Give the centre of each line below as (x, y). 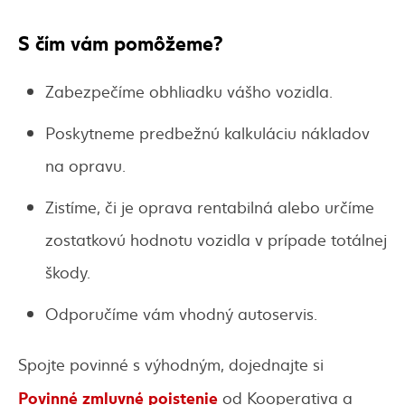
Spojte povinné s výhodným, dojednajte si (171, 364)
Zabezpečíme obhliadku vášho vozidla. (189, 91)
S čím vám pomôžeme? (121, 42)
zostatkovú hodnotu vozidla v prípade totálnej (216, 240)
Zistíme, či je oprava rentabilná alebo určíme (210, 207)
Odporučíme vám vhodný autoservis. (181, 314)
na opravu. (85, 165)
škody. (68, 272)
